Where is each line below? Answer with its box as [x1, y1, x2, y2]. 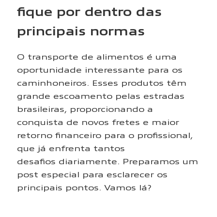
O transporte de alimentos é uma [17, 51, 177, 61]
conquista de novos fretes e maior [17, 116, 179, 126]
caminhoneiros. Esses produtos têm [17, 77, 186, 87]
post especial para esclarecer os [17, 169, 168, 179]
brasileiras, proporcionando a [17, 103, 153, 113]
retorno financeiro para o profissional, [17, 129, 193, 139]
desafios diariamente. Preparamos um [17, 155, 198, 166]
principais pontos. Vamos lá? [17, 182, 152, 192]
